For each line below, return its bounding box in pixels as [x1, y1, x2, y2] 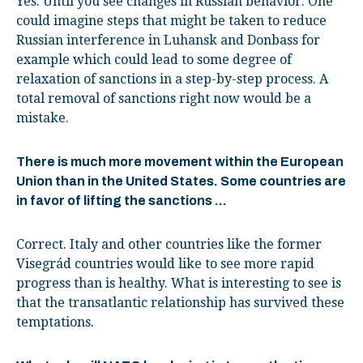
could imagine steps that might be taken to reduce [16, 12, 327, 28]
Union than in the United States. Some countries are [16, 173, 346, 188]
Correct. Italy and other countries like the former [16, 236, 322, 252]
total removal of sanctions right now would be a [16, 90, 311, 106]
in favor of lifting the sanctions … [16, 193, 227, 207]
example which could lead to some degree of [16, 51, 292, 67]
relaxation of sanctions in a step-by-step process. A [16, 70, 328, 87]
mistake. [16, 109, 69, 126]
